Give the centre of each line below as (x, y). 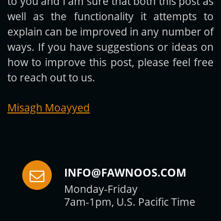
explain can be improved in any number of (110, 32)
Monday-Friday (101, 189)
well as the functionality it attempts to (110, 16)
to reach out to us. (51, 77)
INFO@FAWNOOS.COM (125, 172)
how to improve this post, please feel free (110, 62)
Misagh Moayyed (49, 108)
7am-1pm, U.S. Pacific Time (130, 202)
